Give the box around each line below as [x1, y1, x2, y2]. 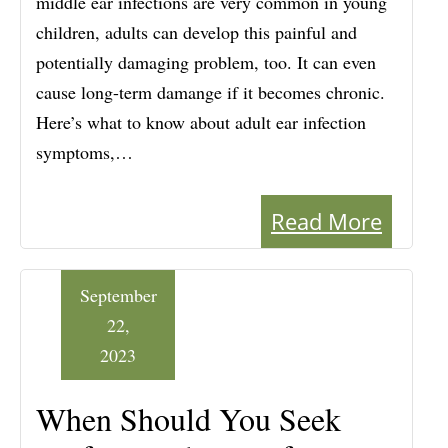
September [79, 283, 157, 308]
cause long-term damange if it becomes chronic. [36, 80, 385, 105]
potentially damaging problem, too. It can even [36, 50, 376, 75]
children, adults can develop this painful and [36, 20, 357, 45]
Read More [271, 206, 382, 237]
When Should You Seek [36, 397, 341, 441]
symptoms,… [36, 140, 133, 165]
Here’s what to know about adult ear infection [36, 110, 366, 135]
